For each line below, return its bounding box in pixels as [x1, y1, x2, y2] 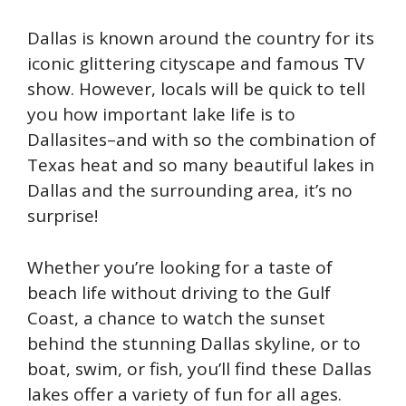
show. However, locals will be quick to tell [27, 77, 365, 101]
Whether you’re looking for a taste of [27, 255, 333, 279]
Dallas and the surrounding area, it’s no [27, 179, 353, 203]
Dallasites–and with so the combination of [27, 128, 376, 152]
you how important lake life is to [27, 102, 295, 127]
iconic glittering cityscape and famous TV [27, 52, 364, 76]
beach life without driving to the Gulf [27, 280, 331, 304]
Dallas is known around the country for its [27, 26, 374, 51]
